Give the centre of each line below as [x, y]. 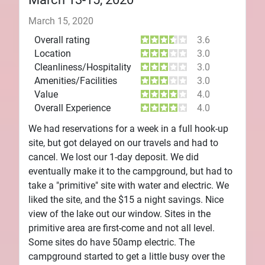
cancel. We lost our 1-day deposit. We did [114, 157]
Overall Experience [72, 108]
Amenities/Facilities [76, 80]
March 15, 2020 [61, 21]
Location [53, 53]
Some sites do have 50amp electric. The [112, 242]
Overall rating [62, 40]
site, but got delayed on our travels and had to [123, 143]
